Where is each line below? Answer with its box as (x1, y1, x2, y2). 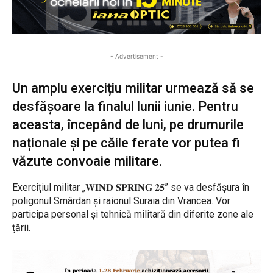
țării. (12, 221, 30, 233)
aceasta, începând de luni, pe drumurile (12, 116, 244, 132)
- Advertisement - (110, 52, 163, 60)
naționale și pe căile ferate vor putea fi (12, 135, 240, 151)
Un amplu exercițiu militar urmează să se (12, 80, 254, 96)
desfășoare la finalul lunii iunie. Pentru (12, 98, 238, 114)
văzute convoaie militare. (12, 153, 162, 169)
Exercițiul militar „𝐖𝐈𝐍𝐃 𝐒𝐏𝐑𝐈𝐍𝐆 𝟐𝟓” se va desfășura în (12, 181, 249, 193)
